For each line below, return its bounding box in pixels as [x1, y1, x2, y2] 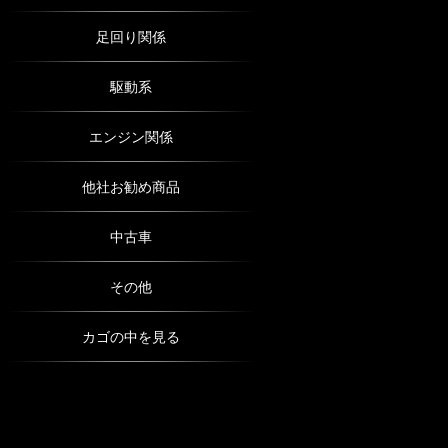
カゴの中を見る [82, 329, 180, 345]
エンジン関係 [89, 129, 173, 145]
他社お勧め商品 [82, 179, 180, 195]
